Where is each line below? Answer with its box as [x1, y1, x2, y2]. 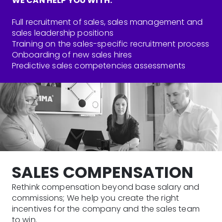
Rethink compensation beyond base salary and [11, 181, 200, 193]
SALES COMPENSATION [11, 161, 194, 183]
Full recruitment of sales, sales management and [11, 16, 203, 28]
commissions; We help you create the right [11, 192, 179, 204]
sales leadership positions [11, 27, 113, 39]
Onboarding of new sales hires [11, 49, 132, 60]
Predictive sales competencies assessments [11, 59, 186, 71]
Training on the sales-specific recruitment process [11, 38, 210, 50]
